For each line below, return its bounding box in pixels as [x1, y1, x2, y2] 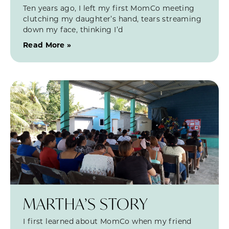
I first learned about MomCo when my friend [23, 216, 192, 226]
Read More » [23, 40, 72, 50]
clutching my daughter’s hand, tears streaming [23, 14, 201, 24]
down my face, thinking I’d [23, 25, 123, 35]
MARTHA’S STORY [23, 194, 148, 214]
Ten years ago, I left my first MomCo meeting [23, 3, 195, 13]
